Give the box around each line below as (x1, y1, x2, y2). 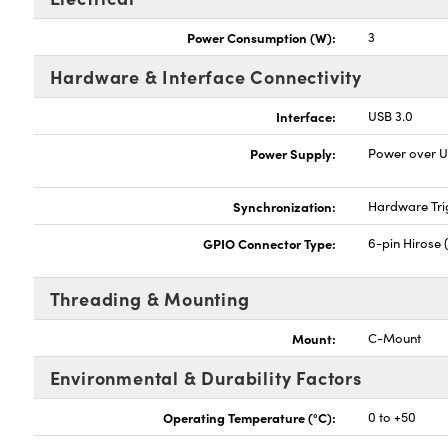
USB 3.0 (368, 107, 414, 125)
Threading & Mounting (49, 286, 250, 311)
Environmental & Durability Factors (49, 365, 362, 390)
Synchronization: (233, 197, 337, 215)
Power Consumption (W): (187, 28, 337, 46)
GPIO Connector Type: (203, 234, 337, 252)
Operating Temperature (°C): (163, 408, 337, 426)
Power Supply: (250, 144, 337, 162)
